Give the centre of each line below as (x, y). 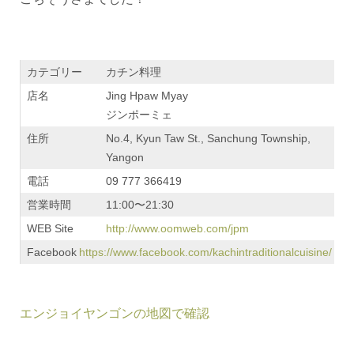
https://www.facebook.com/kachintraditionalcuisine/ (205, 252)
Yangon (125, 158)
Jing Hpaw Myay (147, 96)
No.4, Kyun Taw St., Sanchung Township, (208, 139)
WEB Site (50, 229)
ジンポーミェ (139, 115)
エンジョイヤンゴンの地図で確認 (115, 314)
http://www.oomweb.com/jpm (177, 229)
